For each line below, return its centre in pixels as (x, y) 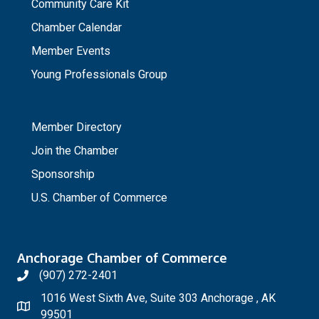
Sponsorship (63, 174)
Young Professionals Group (99, 75)
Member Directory (77, 127)
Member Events (71, 51)
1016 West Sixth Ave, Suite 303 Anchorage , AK (158, 298)
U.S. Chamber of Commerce (99, 198)
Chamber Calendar (77, 28)
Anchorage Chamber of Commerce (122, 258)
